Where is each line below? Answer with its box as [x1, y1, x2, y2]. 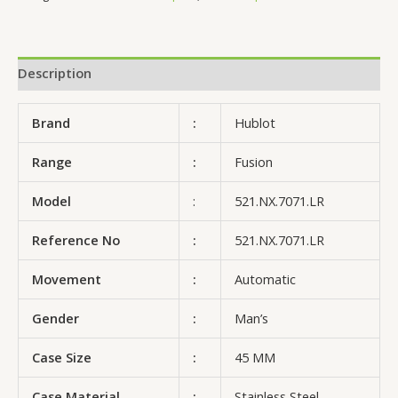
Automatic [234, 270, 296, 289]
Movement [31, 270, 101, 289]
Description [18, 64, 92, 83]
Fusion [234, 153, 273, 171]
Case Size [31, 348, 92, 367]
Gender [31, 309, 79, 328]
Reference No [31, 231, 120, 250]
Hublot [234, 114, 275, 132]
